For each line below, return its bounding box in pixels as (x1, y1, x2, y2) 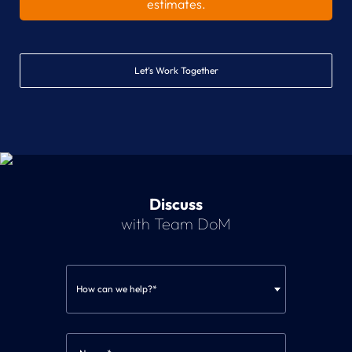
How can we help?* (76, 282, 157, 295)
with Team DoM (121, 213, 231, 233)
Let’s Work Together (134, 64, 218, 76)
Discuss (149, 193, 203, 214)
